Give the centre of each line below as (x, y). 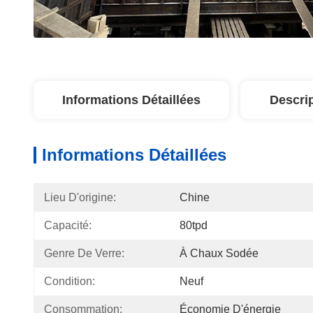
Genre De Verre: (84, 253)
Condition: (70, 281)
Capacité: (68, 225)
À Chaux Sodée (219, 253)
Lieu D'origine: (80, 197)
